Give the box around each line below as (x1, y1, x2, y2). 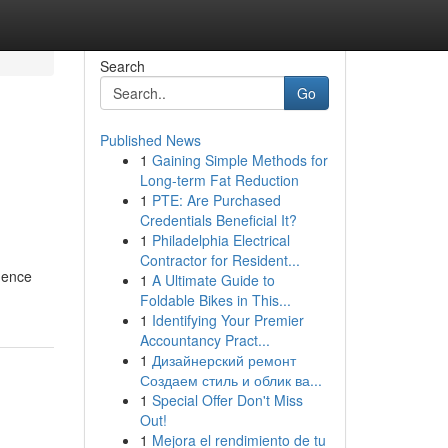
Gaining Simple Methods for (151, 150, 328, 170)
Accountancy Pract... (139, 330, 270, 350)
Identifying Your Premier (151, 310, 304, 330)
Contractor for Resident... (139, 250, 300, 270)
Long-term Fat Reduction (139, 170, 299, 190)
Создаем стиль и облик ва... (139, 370, 322, 390)
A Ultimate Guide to (151, 270, 275, 290)
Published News (99, 130, 201, 150)
